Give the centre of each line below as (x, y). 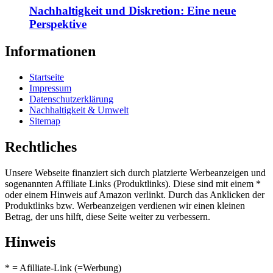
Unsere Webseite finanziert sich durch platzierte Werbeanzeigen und (135, 172)
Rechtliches (41, 147)
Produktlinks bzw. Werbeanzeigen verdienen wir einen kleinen (125, 205)
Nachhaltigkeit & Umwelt (79, 110)
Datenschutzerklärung (71, 99)
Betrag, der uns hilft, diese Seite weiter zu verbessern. (108, 216)
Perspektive (58, 24)
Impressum (50, 88)
